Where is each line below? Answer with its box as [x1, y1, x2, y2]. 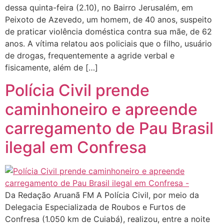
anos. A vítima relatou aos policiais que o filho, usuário [5, 38, 212, 49]
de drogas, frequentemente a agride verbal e [5, 50, 174, 61]
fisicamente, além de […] [5, 62, 98, 73]
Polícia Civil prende [5, 80, 149, 100]
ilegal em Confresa [5, 137, 146, 157]
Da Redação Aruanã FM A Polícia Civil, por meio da [5, 189, 199, 200]
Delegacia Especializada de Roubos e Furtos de [5, 201, 185, 212]
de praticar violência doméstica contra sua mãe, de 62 [5, 26, 212, 37]
